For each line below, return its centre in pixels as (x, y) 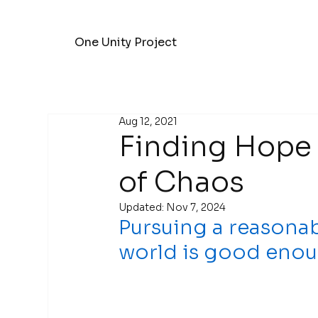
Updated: (143, 207)
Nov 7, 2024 (196, 207)
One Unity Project (126, 43)
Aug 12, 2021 (148, 121)
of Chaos (182, 182)
